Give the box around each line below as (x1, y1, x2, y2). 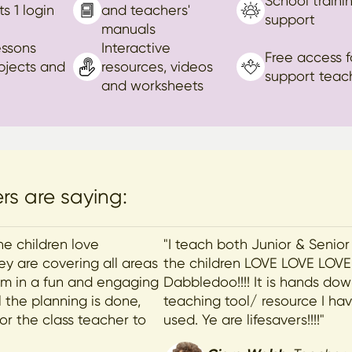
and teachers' (101, 2, 190, 18)
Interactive (101, 39, 170, 56)
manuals (101, 20, 156, 37)
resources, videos (101, 58, 213, 75)
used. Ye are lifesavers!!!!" (163, 311, 324, 328)
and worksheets (101, 77, 203, 93)
